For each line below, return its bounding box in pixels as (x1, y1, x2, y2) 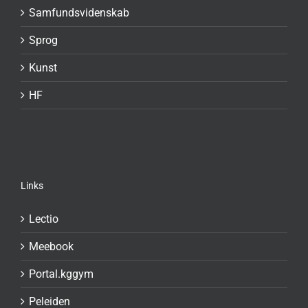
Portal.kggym (29, 267, 93, 280)
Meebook (29, 239, 74, 253)
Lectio (29, 212, 58, 225)
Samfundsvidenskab (29, 5, 129, 19)
